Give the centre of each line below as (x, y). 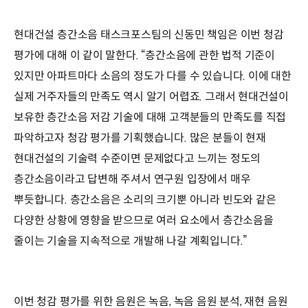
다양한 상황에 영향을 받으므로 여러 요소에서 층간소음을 (144, 220)
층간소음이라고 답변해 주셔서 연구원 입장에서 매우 (132, 179)
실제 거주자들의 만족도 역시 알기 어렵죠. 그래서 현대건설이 (152, 96)
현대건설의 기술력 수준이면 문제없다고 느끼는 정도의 (137, 158)
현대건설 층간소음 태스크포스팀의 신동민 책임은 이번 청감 (149, 34)
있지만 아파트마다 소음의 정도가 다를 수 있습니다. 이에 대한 (153, 76)
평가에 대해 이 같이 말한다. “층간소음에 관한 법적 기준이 (145, 55)
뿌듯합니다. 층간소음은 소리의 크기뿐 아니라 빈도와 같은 (145, 199)
